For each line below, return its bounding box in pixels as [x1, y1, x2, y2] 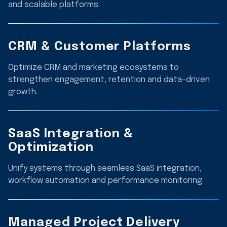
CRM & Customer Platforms [8, 40, 192, 53]
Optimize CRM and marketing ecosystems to [8, 63, 179, 72]
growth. [8, 87, 37, 96]
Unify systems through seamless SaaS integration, [8, 164, 202, 173]
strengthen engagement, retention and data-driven [8, 75, 210, 84]
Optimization [8, 141, 94, 154]
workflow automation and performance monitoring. [8, 176, 204, 185]
